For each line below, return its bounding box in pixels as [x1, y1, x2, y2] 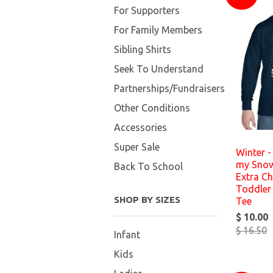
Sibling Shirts [114, 44, 171, 55]
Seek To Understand [114, 63, 204, 74]
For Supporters [114, 5, 180, 16]
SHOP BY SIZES [114, 194, 180, 205]
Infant [114, 229, 140, 240]
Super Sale [114, 141, 160, 152]
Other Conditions [114, 102, 190, 113]
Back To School [114, 161, 183, 172]
